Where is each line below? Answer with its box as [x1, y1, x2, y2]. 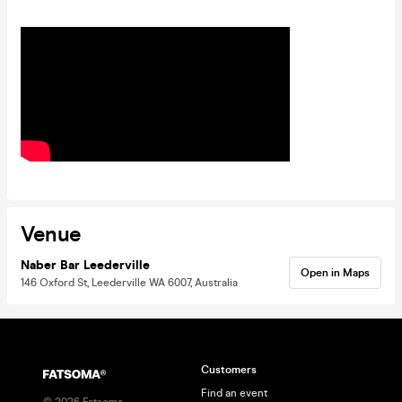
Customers [201, 363, 257, 376]
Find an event [201, 387, 267, 399]
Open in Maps [301, 266, 370, 279]
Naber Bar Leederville [21, 257, 150, 273]
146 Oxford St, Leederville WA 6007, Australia [21, 275, 238, 289]
